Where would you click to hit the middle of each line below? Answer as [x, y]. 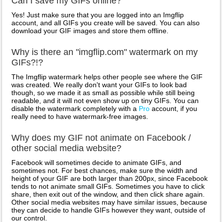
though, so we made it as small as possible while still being [103, 93]
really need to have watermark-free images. [80, 116]
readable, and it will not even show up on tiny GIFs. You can [105, 101]
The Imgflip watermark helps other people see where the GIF [107, 77]
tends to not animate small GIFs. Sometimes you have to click [108, 186]
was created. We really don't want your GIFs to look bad [99, 85]
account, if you [173, 109]
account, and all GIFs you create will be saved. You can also [106, 23]
